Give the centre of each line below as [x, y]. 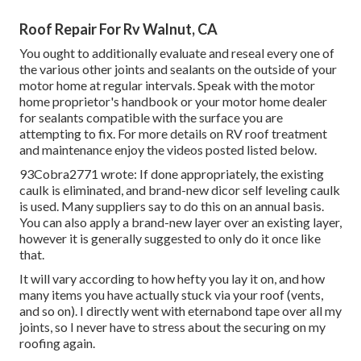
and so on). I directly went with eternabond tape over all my [180, 311]
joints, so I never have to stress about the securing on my [172, 327]
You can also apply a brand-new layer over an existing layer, [180, 222]
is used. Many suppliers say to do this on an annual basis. [172, 206]
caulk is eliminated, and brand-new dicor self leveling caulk [180, 190]
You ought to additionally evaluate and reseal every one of [177, 53]
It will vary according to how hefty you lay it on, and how [172, 279]
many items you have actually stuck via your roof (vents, [171, 295]
